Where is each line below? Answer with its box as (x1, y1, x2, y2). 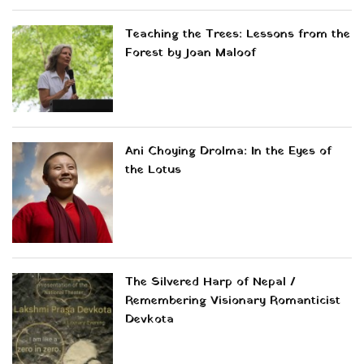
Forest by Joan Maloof (125, 43, 256, 62)
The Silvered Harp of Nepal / (125, 273, 296, 292)
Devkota (125, 310, 174, 329)
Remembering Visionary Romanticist (125, 292, 340, 310)
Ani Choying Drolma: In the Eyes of (125, 142, 331, 161)
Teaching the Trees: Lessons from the (125, 24, 350, 43)
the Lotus (125, 161, 181, 180)
